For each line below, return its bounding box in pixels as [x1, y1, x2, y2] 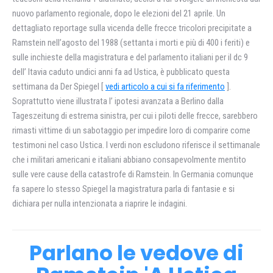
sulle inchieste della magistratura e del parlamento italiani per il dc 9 [12, 52, 248, 63]
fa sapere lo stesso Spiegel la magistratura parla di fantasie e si [12, 183, 235, 194]
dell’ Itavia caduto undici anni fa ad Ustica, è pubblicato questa [12, 66, 230, 77]
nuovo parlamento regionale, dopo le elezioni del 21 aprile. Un [12, 8, 225, 19]
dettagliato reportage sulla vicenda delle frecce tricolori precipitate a [12, 23, 252, 34]
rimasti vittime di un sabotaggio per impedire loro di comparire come [12, 125, 250, 136]
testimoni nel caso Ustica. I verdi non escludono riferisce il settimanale [12, 140, 260, 151]
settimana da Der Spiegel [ [12, 81, 105, 92]
